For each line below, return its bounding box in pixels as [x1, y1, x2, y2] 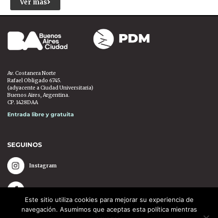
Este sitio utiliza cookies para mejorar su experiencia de [24, 196, 194, 203]
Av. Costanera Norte [7, 70, 56, 77]
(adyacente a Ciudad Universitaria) [7, 85, 93, 91]
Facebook [29, 187, 54, 194]
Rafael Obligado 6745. [7, 77, 61, 84]
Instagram [29, 163, 56, 169]
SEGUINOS [7, 141, 42, 149]
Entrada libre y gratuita [7, 111, 74, 118]
